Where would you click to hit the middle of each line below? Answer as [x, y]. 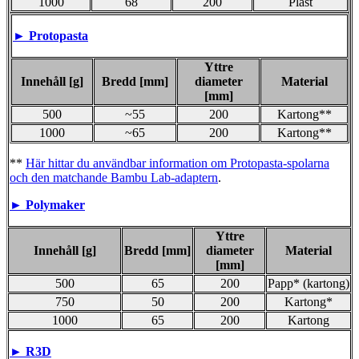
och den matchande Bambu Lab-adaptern [114, 177]
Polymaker [55, 204]
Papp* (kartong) [309, 283]
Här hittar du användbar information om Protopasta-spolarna [177, 163]
